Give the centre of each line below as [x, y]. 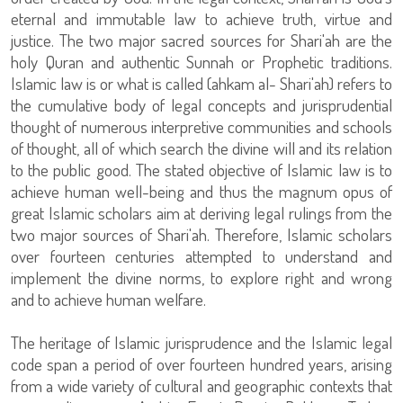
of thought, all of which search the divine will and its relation [201, 148]
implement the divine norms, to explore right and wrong [201, 277]
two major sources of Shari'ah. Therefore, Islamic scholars [201, 234]
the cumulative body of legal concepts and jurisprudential [201, 104]
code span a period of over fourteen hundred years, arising [201, 363]
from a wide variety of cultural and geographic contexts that [201, 385]
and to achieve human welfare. [108, 299]
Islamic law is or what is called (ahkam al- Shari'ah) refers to [201, 83]
